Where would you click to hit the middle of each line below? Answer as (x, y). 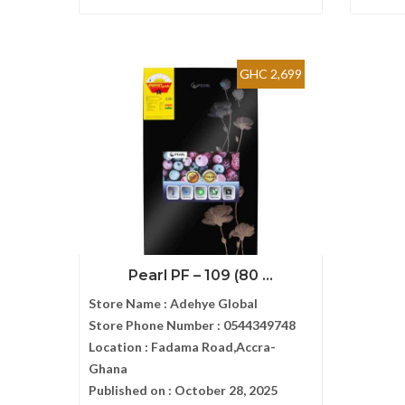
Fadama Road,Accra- (213, 347)
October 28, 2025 (226, 390)
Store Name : (129, 303)
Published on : (132, 390)
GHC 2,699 (271, 74)
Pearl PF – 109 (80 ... (201, 275)
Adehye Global (214, 303)
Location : (120, 347)
